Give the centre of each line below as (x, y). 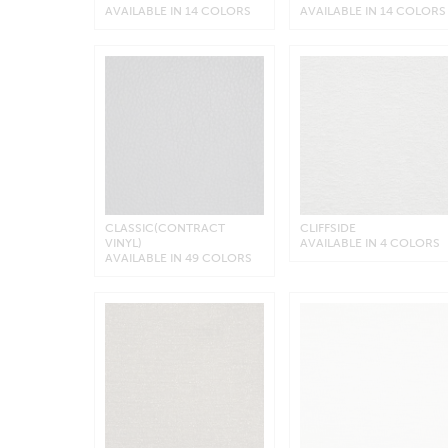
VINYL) (123, 243)
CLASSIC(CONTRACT (164, 228)
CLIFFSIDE (328, 228)
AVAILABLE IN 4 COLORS (370, 243)
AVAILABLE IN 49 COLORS (178, 258)
